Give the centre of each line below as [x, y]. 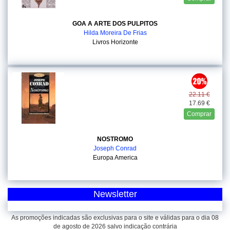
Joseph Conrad [115, 148]
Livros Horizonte [115, 42]
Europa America [115, 158]
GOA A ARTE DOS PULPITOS [115, 24]
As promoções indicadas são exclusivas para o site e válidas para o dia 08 [115, 218]
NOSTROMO [115, 139]
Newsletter [115, 194]
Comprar [199, 114]
